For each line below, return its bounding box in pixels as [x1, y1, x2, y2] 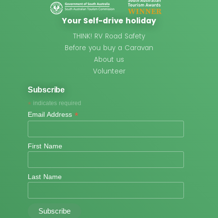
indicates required [31, 99, 81, 107]
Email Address [27, 110, 74, 118]
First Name [27, 142, 62, 150]
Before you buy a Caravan [65, 43, 153, 53]
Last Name [27, 172, 62, 181]
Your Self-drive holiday [62, 15, 156, 26]
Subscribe [27, 85, 65, 94]
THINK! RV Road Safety [73, 31, 145, 41]
